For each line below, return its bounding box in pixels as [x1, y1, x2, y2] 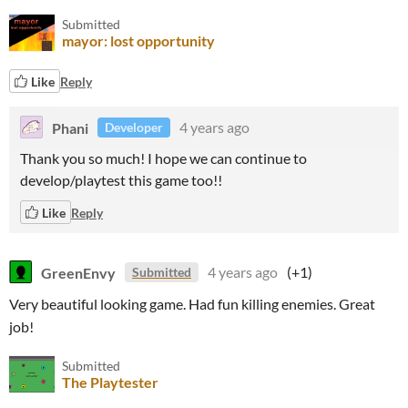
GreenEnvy [41, 263, 116, 280]
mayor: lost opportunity [62, 32, 215, 49]
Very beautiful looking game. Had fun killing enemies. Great [9, 295, 375, 312]
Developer [105, 119, 163, 135]
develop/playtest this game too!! [20, 171, 222, 189]
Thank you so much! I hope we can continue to [20, 149, 307, 167]
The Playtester [62, 373, 158, 391]
